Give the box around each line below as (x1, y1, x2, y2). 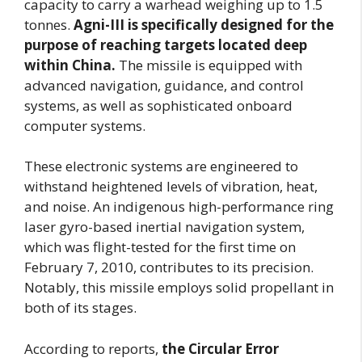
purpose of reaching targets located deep (24, 35, 307, 54)
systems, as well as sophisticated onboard (24, 95, 293, 115)
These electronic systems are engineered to (24, 157, 298, 176)
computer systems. (24, 116, 145, 135)
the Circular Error (162, 339, 279, 358)
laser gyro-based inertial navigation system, (24, 217, 305, 237)
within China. (24, 55, 116, 74)
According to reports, (24, 339, 162, 358)
